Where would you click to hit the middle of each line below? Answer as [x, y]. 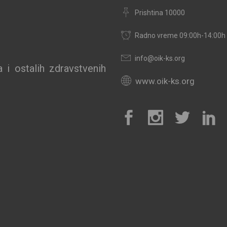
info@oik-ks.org [160, 58]
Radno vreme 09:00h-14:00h [180, 35]
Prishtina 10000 [160, 13]
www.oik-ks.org [165, 81]
